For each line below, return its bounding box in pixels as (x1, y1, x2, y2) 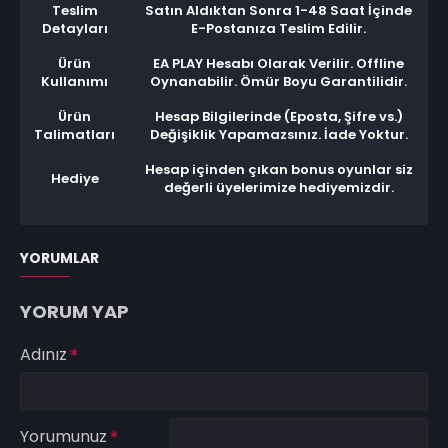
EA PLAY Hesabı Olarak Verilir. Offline (153, 54, 404, 74)
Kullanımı (41, 72, 108, 92)
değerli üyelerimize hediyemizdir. (163, 178, 394, 198)
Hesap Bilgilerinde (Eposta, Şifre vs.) (154, 107, 403, 127)
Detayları (41, 19, 108, 39)
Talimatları (34, 125, 115, 145)
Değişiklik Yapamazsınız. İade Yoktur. (149, 125, 408, 145)
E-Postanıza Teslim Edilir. (191, 19, 366, 39)
